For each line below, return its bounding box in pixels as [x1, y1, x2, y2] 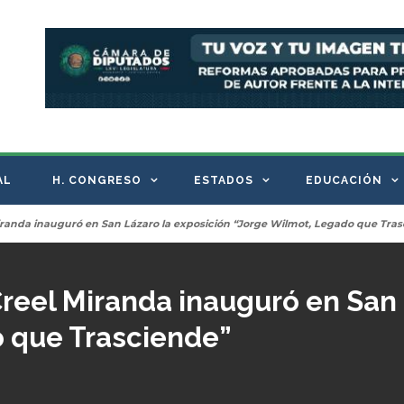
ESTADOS [193, 174, 253, 188]
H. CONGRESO [51, 174, 142, 188]
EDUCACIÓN [305, 174, 382, 188]
